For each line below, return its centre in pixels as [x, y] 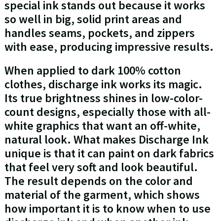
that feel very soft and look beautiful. [101, 167]
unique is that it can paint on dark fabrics [109, 153]
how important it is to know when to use [107, 209]
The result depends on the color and [98, 181]
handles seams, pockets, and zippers [99, 33]
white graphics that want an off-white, [102, 126]
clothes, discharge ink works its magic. [103, 84]
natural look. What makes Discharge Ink [106, 140]
